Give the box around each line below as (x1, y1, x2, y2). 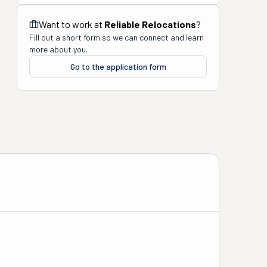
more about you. (29, 44, 88, 54)
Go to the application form (70, 61, 166, 72)
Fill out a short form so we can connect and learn (29, 32, 204, 42)
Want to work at (39, 18, 104, 30)
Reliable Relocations (104, 18, 196, 30)
